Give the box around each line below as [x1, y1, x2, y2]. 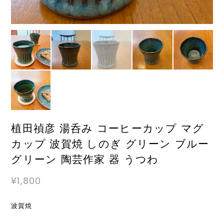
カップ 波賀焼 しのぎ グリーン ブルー [11, 136, 209, 151]
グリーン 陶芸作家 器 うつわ [11, 151, 159, 166]
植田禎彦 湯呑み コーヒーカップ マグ [11, 120, 204, 135]
